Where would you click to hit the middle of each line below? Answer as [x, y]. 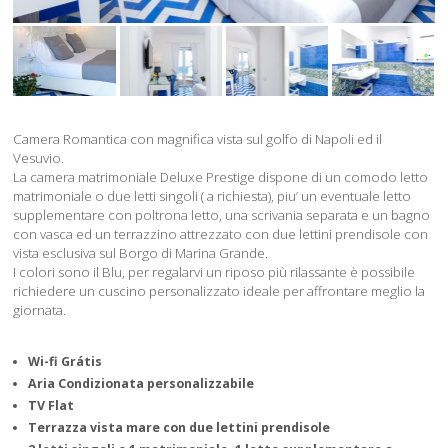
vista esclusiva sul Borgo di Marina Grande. [141, 252]
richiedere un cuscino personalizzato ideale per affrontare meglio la [219, 290]
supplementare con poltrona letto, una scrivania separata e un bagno [222, 214]
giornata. [40, 309]
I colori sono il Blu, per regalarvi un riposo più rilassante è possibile [214, 271]
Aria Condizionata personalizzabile [141, 383]
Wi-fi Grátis [65, 361]
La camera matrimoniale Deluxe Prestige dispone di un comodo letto [221, 176]
